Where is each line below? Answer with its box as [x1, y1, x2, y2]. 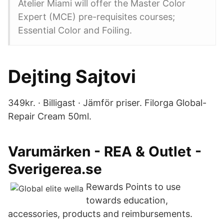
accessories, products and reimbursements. [8, 208, 192, 219]
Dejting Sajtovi [8, 65, 136, 87]
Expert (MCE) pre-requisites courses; [18, 11, 175, 22]
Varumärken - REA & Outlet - [8, 143, 201, 160]
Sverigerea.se [8, 160, 102, 177]
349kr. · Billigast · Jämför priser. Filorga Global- [8, 97, 206, 108]
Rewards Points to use [86, 181, 180, 192]
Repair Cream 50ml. [8, 111, 91, 121]
